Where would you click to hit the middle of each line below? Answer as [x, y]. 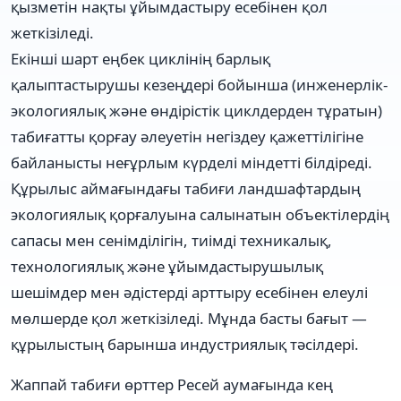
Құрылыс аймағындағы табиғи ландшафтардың [186, 188]
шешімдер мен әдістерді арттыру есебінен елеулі [189, 292]
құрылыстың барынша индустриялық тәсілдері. [185, 344]
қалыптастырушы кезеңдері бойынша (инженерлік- [199, 84]
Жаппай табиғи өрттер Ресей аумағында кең [172, 384]
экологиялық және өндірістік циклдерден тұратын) [196, 110]
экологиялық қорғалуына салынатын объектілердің [200, 214]
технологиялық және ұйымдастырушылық [167, 266]
